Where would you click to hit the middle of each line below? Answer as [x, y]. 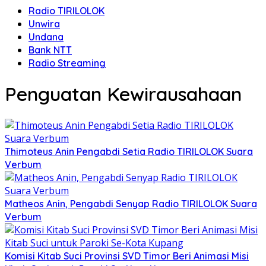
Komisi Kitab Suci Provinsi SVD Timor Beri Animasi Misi [127, 256]
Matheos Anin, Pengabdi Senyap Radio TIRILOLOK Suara [131, 203]
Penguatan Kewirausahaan [123, 94]
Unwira [44, 24]
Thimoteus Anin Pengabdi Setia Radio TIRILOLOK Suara [129, 151]
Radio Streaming [67, 63]
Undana [46, 37]
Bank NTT [50, 50]
